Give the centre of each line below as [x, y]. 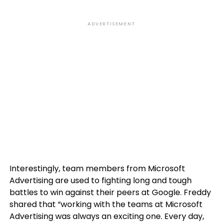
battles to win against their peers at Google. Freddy [110, 193]
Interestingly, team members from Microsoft [97, 169]
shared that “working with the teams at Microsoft [106, 205]
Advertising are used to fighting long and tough [100, 181]
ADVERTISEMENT [111, 24]
